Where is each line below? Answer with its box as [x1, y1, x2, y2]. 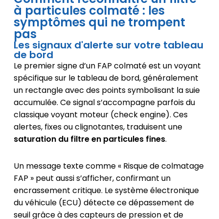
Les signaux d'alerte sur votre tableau [13, 38, 203, 52]
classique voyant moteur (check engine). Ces [13, 109, 188, 120]
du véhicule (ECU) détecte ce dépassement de [13, 197, 194, 208]
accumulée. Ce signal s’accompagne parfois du [13, 96, 195, 108]
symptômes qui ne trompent [13, 14, 185, 30]
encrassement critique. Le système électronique [13, 184, 199, 196]
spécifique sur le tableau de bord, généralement [13, 72, 198, 84]
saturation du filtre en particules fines [13, 133, 165, 145]
